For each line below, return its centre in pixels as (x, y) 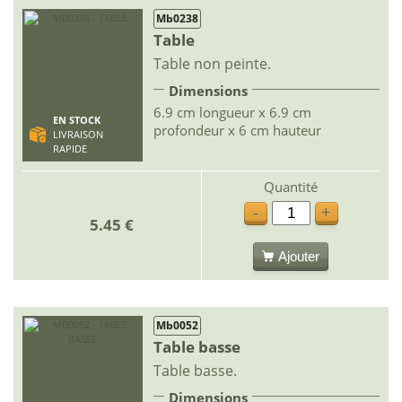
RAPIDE (70, 149)
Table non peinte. (212, 64)
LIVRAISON (78, 135)
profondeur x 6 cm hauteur (237, 130)
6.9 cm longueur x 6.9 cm (232, 112)
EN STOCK (76, 120)
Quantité (291, 187)
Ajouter (299, 256)
